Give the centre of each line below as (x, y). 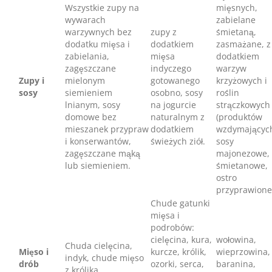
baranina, (236, 263)
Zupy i (32, 80)
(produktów (239, 117)
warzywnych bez (98, 32)
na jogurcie (173, 104)
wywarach (85, 19)
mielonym (85, 80)
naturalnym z (178, 117)
